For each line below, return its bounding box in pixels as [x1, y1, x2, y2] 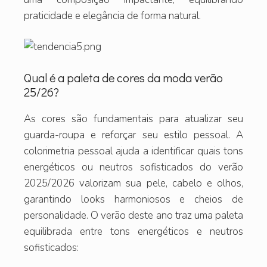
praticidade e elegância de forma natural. [24, 8, 201, 23]
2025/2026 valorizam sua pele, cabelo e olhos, [24, 176, 243, 190]
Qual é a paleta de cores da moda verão [24, 69, 223, 85]
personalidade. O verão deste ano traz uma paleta [24, 208, 243, 222]
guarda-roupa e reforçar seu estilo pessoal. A [24, 128, 243, 142]
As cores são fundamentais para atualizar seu [24, 111, 243, 126]
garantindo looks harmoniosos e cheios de [24, 192, 243, 206]
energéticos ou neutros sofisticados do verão [24, 160, 243, 174]
